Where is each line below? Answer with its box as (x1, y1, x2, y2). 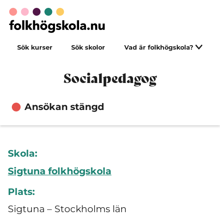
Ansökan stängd (24, 101, 104, 112)
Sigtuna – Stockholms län (8, 203, 127, 215)
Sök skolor (71, 44, 106, 51)
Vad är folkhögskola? (124, 44, 195, 51)
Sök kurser (17, 44, 53, 51)
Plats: (8, 186, 35, 197)
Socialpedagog (63, 70, 157, 86)
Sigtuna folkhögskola (8, 165, 111, 177)
